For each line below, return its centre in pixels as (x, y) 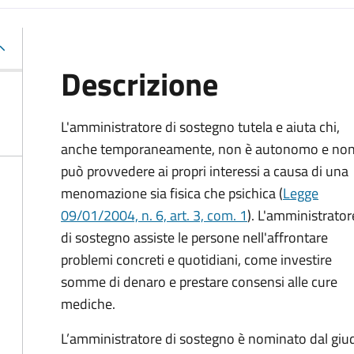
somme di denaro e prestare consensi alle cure (199, 282)
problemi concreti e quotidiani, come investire (196, 260)
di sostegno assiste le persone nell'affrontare (194, 237)
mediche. (88, 304)
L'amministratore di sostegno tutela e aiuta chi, (200, 127)
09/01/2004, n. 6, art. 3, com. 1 (154, 215)
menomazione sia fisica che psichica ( (172, 193)
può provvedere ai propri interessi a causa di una (205, 171)
